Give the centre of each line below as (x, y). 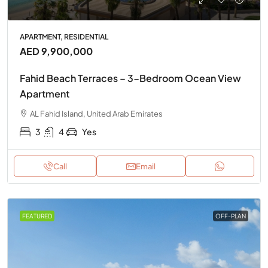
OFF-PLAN (231, 216)
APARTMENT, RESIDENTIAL (64, 37)
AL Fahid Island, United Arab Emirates (96, 114)
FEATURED (37, 216)
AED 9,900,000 (56, 51)
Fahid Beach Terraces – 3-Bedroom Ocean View (130, 78)
